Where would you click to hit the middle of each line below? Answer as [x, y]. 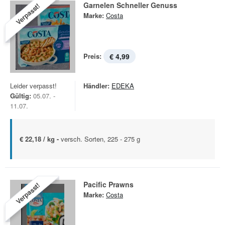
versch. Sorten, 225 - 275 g [100, 139]
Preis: [92, 56]
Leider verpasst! [33, 86]
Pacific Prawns [108, 184]
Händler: [96, 86]
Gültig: [21, 96]
